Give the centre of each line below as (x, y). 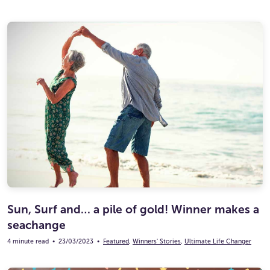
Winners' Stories (157, 242)
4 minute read (28, 242)
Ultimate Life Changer (218, 242)
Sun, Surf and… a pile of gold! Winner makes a (133, 210)
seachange (36, 225)
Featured (116, 242)
